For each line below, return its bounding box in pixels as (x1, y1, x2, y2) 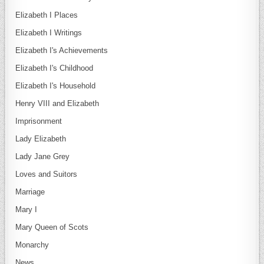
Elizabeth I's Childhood (15, 64, 94, 73)
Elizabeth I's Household (15, 81, 96, 91)
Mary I (15, 205, 38, 214)
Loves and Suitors (15, 170, 78, 179)
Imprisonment (15, 117, 62, 126)
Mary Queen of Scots (15, 223, 89, 232)
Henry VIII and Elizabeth (15, 99, 100, 108)
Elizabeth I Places (15, 11, 78, 20)
